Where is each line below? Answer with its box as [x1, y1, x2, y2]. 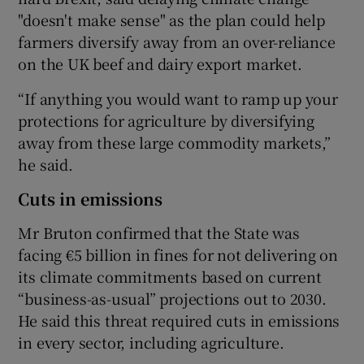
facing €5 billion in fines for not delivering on [18, 244, 338, 266]
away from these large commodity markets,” [18, 132, 331, 154]
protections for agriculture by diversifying [18, 110, 314, 132]
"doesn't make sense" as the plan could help [18, 9, 325, 31]
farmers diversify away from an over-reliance [18, 31, 336, 53]
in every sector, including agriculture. [18, 331, 284, 353]
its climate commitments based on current [18, 266, 322, 288]
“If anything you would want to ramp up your [18, 88, 338, 110]
